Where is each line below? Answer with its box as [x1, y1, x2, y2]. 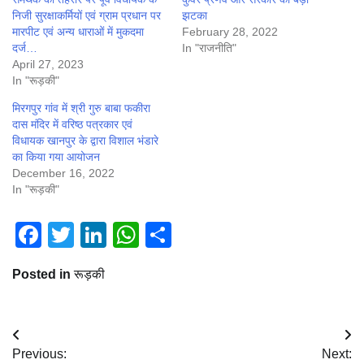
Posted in [12, 267, 74, 282]
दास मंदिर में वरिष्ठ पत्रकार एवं [12, 118, 132, 132]
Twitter [74, 220, 151, 250]
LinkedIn [106, 220, 206, 250]
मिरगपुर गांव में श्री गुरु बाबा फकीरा [12, 102, 150, 115]
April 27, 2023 [12, 58, 84, 71]
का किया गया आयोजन [12, 150, 100, 164]
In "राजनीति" [182, 41, 236, 55]
